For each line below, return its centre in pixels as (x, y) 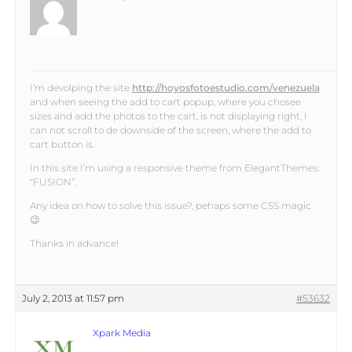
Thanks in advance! (74, 244)
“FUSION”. (53, 182)
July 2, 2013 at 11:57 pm (73, 299)
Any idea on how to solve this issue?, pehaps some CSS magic (170, 206)
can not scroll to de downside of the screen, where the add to (170, 130)
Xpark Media (121, 333)
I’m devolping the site (81, 88)
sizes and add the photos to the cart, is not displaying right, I (168, 116)
